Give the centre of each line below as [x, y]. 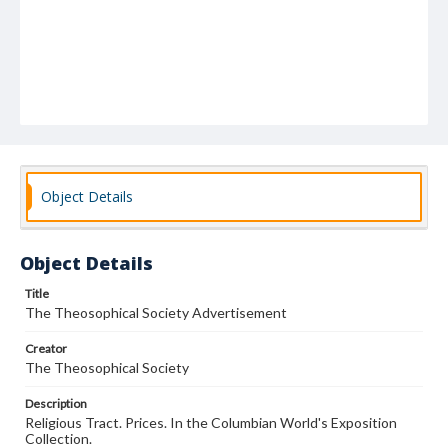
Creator [46, 348]
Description [56, 403]
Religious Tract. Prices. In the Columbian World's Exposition [211, 422]
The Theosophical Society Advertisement [156, 312]
